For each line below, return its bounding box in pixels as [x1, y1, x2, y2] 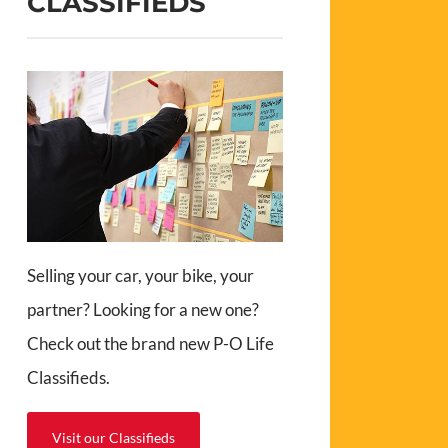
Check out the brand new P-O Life [27, 332, 275, 354]
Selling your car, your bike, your [27, 264, 255, 286]
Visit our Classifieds [52, 428, 176, 446]
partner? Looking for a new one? [27, 298, 260, 320]
